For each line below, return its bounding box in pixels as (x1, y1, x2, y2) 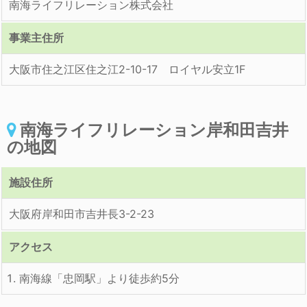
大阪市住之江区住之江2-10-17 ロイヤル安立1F (9, 62, 245, 76)
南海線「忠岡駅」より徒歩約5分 (19, 271, 180, 285)
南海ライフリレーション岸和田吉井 (20, 119, 288, 140)
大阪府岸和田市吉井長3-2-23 (9, 206, 154, 221)
